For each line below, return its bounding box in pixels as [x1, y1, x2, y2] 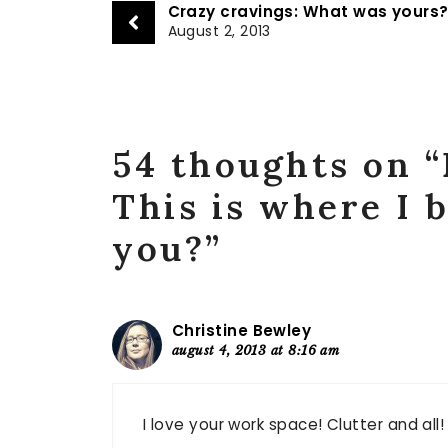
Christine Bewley [172, 319, 312, 341]
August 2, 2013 [167, 20, 271, 41]
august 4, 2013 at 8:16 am [172, 341, 340, 358]
